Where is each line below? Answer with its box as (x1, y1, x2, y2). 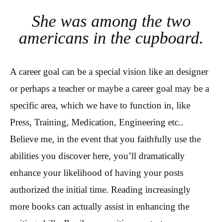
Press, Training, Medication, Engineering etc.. (10, 116, 183, 127)
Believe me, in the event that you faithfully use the (10, 133, 201, 144)
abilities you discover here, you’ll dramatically (10, 150, 185, 161)
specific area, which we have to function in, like (10, 100, 190, 111)
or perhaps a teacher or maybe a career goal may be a (10, 83, 209, 94)
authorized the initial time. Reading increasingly (10, 184, 191, 195)
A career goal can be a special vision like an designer (10, 66, 208, 77)
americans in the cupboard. (18, 28, 204, 47)
